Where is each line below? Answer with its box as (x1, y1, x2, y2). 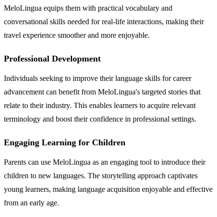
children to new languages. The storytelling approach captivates (4, 171, 198, 180)
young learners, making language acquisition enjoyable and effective (4, 185, 213, 193)
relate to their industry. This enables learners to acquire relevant (4, 101, 196, 109)
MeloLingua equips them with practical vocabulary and (4, 3, 172, 12)
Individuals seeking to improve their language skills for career (4, 74, 191, 82)
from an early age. (4, 198, 59, 207)
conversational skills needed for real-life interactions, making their (4, 17, 204, 26)
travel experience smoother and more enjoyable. (4, 31, 150, 39)
